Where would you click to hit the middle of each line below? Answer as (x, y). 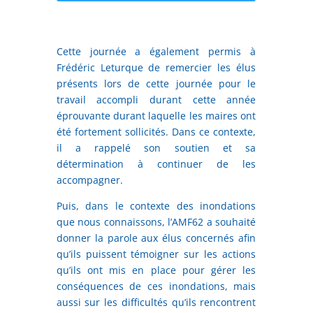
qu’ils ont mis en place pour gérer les (156, 270)
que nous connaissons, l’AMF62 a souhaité (156, 221)
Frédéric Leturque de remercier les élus (156, 67)
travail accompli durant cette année (156, 99)
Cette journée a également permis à (156, 51)
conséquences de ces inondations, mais (156, 286)
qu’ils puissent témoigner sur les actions (156, 254)
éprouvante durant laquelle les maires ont (156, 115)
